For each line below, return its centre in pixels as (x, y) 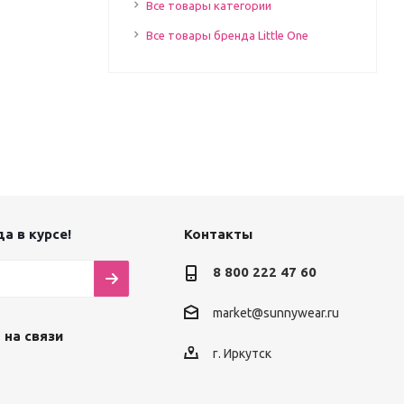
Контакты (218, 234)
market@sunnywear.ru (275, 313)
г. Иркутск (242, 353)
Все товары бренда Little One (227, 36)
